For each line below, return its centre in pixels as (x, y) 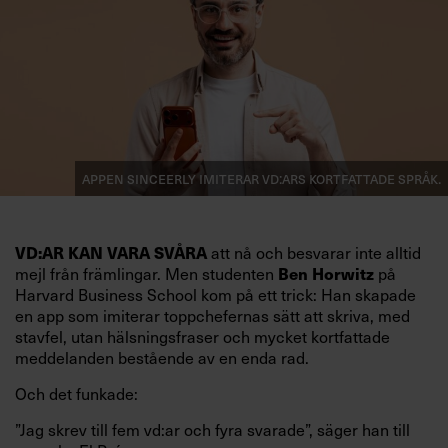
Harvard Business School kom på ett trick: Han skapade (215, 293)
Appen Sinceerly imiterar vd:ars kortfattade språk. (261, 177)
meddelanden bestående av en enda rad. (162, 356)
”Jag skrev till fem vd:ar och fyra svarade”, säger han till (212, 428)
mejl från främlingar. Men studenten (146, 272)
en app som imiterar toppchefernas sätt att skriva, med (212, 314)
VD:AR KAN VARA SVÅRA (111, 251)
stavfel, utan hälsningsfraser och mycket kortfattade (202, 335)
